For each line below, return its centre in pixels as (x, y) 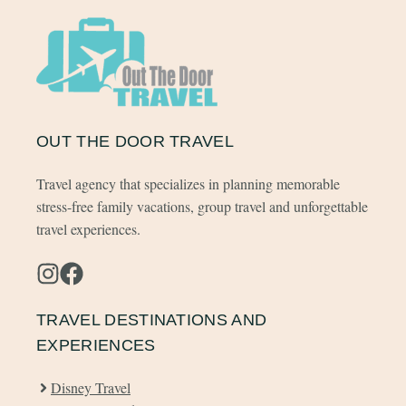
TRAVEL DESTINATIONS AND (152, 320)
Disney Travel (91, 387)
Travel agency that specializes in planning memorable (188, 184)
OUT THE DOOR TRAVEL (135, 141)
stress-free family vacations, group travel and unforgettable (202, 206)
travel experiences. (88, 229)
